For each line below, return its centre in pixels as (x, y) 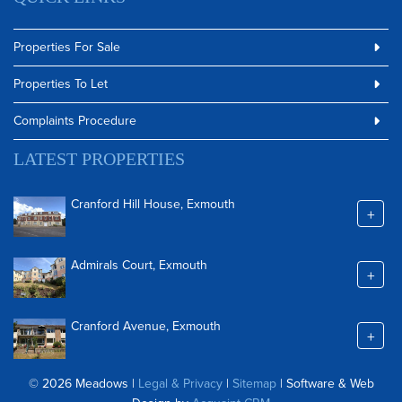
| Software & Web (325, 384)
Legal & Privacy (180, 384)
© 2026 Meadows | (83, 384)
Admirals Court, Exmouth (139, 265)
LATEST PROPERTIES (99, 159)
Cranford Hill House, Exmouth (153, 204)
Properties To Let (61, 84)
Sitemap (254, 384)
